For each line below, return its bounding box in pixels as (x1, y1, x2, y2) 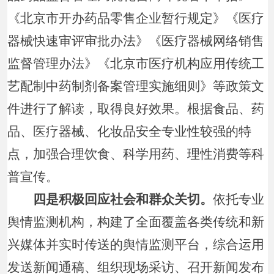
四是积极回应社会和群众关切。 (20, 191, 213, 207)
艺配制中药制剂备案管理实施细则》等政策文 (7, 78, 265, 94)
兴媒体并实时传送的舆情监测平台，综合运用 (7, 237, 265, 252)
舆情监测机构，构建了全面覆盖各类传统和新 (7, 214, 265, 229)
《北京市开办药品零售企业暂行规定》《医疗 (7, 10, 265, 26)
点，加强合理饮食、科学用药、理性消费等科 (7, 146, 265, 161)
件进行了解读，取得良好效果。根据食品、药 (7, 101, 265, 116)
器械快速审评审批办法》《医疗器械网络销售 (7, 33, 265, 48)
